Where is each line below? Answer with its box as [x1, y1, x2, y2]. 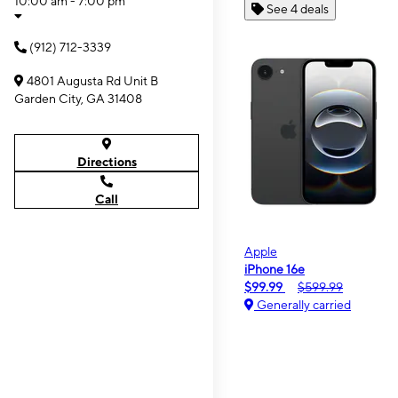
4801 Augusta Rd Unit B [27, 74, 158, 88]
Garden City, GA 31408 [14, 92, 142, 106]
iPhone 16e [244, 261, 305, 276]
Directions [76, 155, 137, 169]
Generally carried [254, 297, 351, 312]
